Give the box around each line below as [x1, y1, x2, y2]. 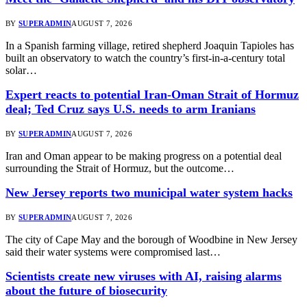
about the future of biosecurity [5, 284, 167, 298]
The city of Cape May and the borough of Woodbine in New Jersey [5, 234, 297, 246]
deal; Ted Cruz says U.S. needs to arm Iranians [5, 102, 256, 116]
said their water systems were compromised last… [5, 246, 221, 258]
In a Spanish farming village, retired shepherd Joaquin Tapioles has [5, 40, 294, 52]
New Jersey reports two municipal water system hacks [5, 186, 293, 200]
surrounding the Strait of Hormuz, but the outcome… [5, 162, 234, 175]
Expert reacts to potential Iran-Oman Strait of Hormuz [5, 88, 299, 102]
